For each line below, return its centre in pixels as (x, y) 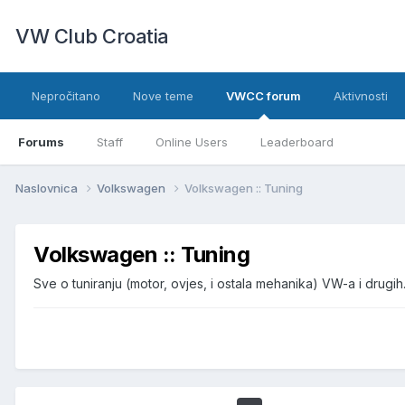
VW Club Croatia (92, 36)
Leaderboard (297, 142)
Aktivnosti (361, 96)
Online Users (192, 142)
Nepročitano (66, 96)
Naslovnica (48, 188)
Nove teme (163, 96)
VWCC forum (264, 96)
